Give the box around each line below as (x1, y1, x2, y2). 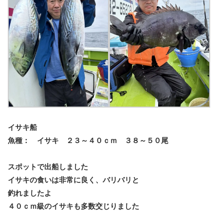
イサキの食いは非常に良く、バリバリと (8, 175, 139, 184)
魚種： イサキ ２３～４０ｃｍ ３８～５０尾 (8, 136, 168, 145)
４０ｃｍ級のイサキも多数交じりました (8, 201, 139, 210)
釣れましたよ (8, 188, 52, 197)
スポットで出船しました (8, 162, 88, 171)
